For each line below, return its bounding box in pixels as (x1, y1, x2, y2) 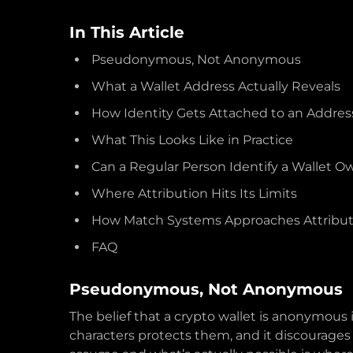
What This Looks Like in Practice (91, 132, 293, 147)
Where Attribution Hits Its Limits (91, 186, 297, 201)
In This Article (69, 23, 184, 42)
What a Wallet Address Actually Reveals (91, 79, 340, 94)
